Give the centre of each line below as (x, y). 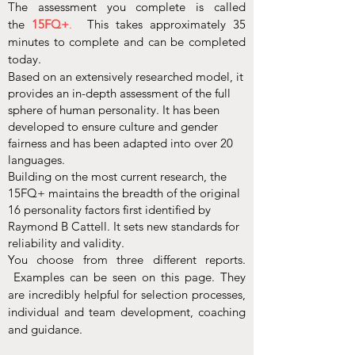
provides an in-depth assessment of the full (119, 93)
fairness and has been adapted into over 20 (120, 143)
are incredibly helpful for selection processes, (127, 294)
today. (28, 59)
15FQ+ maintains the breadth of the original (124, 193)
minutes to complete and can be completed (127, 42)
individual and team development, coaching (127, 312)
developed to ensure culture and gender (113, 126)
